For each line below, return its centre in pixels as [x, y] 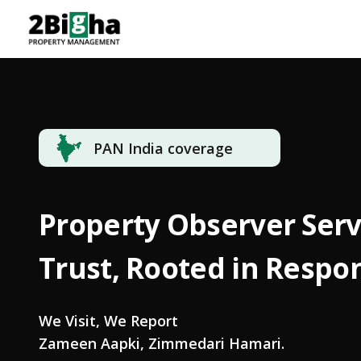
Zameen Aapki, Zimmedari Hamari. [162, 343]
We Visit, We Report [108, 321]
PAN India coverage [163, 148]
